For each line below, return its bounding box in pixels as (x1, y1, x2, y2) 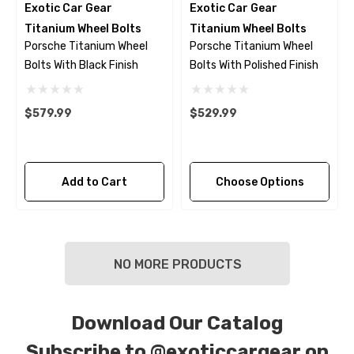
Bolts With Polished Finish (190, 58, 318, 72)
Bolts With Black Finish (24, 58, 138, 72)
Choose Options (215, 175, 304, 189)
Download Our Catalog (71, 312, 283, 334)
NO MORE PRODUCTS (113, 257, 241, 272)
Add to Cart (62, 175, 127, 189)
